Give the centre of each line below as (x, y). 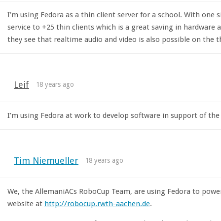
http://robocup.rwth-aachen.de (97, 204)
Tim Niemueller (46, 161)
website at (26, 204)
